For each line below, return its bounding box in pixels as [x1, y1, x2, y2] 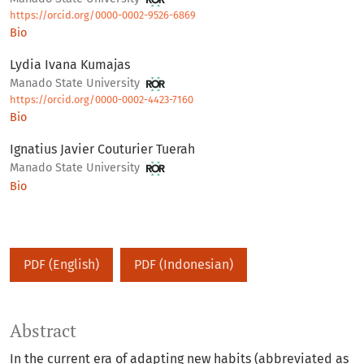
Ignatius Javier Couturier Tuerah [10, 141, 195, 158]
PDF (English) [24, 257, 99, 273]
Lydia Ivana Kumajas [10, 57, 130, 73]
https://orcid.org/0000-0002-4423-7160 [10, 93, 193, 106]
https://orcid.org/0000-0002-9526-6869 [10, 9, 196, 22]
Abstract [10, 319, 76, 343]
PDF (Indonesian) [133, 257, 233, 273]
